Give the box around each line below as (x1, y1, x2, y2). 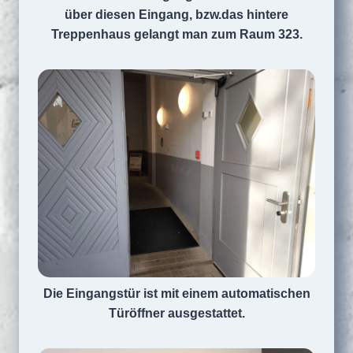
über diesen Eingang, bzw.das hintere (65, 7, 288, 22)
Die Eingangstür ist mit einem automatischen (43, 286, 310, 301)
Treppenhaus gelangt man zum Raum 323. (50, 27, 303, 42)
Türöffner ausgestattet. (108, 306, 245, 321)
